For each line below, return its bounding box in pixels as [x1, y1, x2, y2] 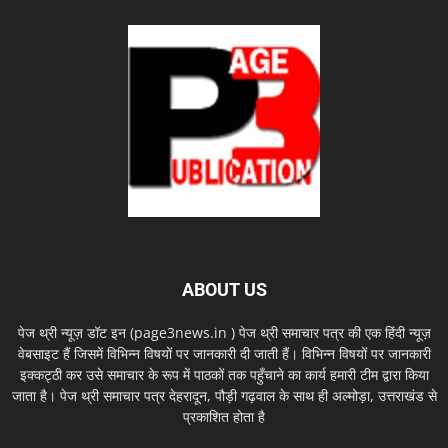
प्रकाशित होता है [183, 407, 265, 427]
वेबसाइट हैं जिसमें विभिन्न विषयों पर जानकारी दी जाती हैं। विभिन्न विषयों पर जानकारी [17, 344, 431, 364]
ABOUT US [181, 279, 267, 301]
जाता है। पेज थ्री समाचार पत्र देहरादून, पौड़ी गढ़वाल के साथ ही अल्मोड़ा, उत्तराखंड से [11, 386, 437, 406]
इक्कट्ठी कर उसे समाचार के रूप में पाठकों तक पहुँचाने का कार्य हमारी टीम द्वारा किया [19, 365, 429, 385]
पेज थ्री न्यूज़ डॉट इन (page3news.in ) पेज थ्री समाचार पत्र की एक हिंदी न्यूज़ [17, 323, 431, 343]
